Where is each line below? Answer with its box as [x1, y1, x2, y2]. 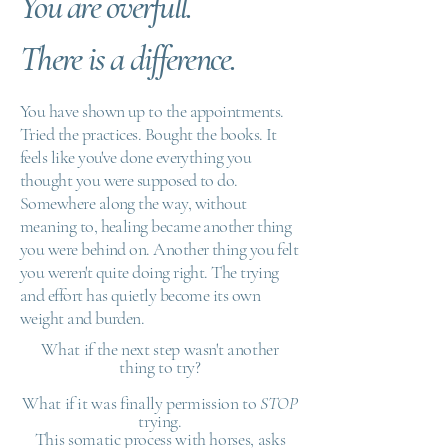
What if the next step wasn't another [41, 338, 279, 360]
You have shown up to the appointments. [20, 100, 284, 122]
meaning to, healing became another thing [20, 215, 292, 237]
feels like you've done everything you [20, 146, 252, 168]
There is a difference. [20, 38, 236, 80]
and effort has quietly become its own [20, 284, 261, 306]
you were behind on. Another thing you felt [20, 238, 299, 260]
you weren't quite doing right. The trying [20, 261, 279, 283]
